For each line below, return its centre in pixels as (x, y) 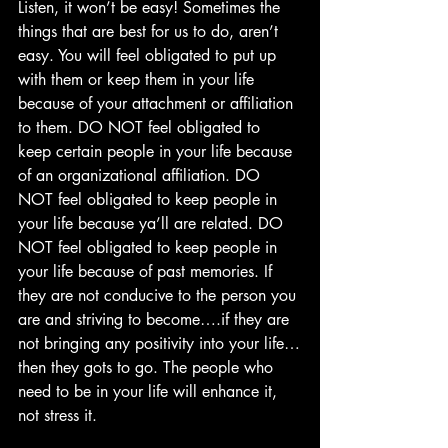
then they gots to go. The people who (148, 367)
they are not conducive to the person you (159, 295)
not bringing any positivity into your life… (159, 343)
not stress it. (60, 415)
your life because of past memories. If (147, 271)
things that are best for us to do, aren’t (150, 31)
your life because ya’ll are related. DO (153, 223)
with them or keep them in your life (138, 79)
